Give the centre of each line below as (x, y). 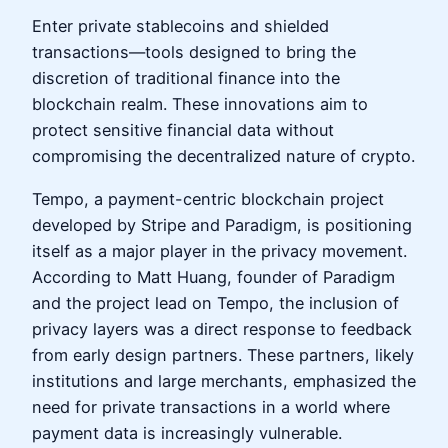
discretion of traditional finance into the (186, 78)
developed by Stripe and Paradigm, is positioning (222, 224)
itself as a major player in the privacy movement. (219, 250)
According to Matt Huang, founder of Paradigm (213, 276)
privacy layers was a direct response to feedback (222, 328)
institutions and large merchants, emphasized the (224, 380)
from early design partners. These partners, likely (223, 354)
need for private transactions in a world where (211, 406)
